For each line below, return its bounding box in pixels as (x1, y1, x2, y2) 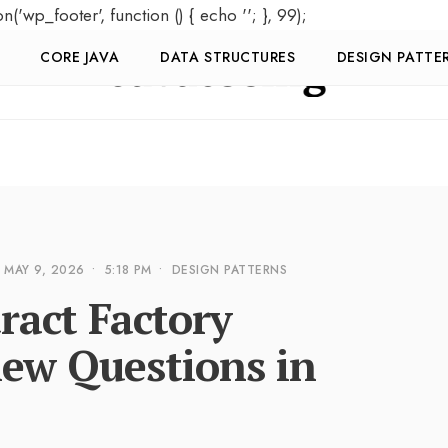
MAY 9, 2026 (4, 261, 85, 280)
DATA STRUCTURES (160, 47, 296, 68)
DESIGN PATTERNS (171, 261, 288, 280)
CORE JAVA (40, 47, 120, 68)
